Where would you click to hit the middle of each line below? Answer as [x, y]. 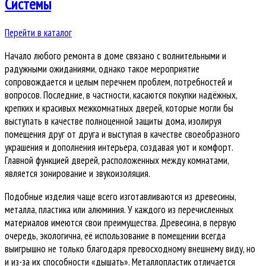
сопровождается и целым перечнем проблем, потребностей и [118, 82]
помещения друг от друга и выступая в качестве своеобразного [122, 134]
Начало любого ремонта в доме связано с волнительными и [115, 56]
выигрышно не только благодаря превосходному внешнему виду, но [130, 249]
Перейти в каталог [38, 33]
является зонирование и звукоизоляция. [77, 174]
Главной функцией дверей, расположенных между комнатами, [117, 161]
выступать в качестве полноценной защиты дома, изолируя [113, 121]
